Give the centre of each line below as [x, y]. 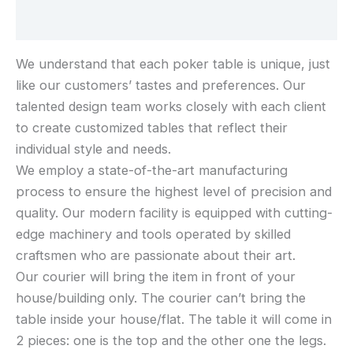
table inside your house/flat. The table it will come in [174, 319]
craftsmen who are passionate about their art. [156, 255]
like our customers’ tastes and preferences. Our [161, 85]
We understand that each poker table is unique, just [173, 63]
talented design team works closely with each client [171, 106]
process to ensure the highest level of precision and [174, 191]
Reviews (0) [54, 22]
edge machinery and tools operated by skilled [153, 234]
